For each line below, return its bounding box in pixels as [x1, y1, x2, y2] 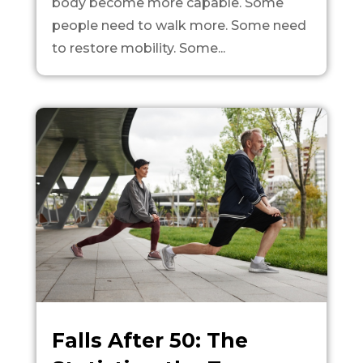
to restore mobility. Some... [51, 40, 225, 56]
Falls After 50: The [51, 328, 248, 353]
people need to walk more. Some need [51, 17, 306, 33]
